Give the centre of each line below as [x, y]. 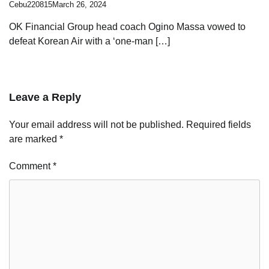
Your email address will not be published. [96, 124]
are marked [34, 139]
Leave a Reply [45, 97]
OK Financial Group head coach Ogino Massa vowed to [127, 26]
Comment [31, 166]
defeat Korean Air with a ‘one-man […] [89, 41]
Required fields [219, 124]
